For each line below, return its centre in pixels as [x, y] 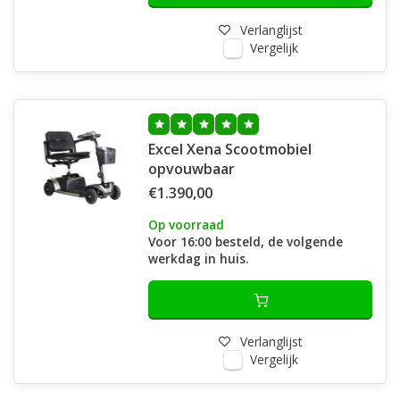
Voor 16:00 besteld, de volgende [246, 242]
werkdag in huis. [198, 258]
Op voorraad [186, 225]
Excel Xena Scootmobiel [230, 149]
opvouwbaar [192, 169]
